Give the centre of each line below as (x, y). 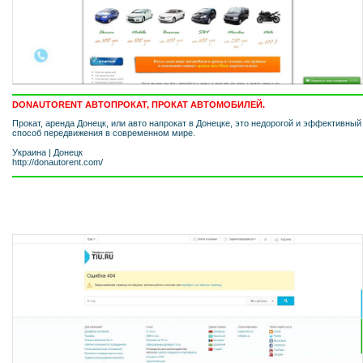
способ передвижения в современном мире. (104, 132)
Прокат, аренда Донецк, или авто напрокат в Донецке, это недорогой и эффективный (187, 123)
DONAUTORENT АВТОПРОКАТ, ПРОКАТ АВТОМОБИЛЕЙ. (139, 104)
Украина (29, 152)
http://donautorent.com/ (58, 162)
